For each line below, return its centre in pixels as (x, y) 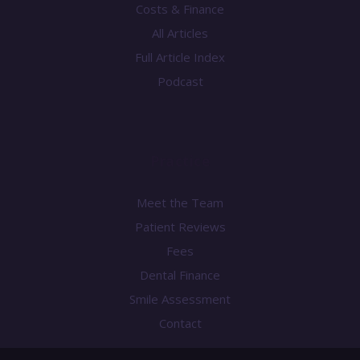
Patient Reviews (180, 226)
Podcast (180, 81)
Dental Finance (180, 274)
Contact (180, 323)
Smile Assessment (180, 299)
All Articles (180, 33)
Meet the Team (180, 202)
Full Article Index (180, 57)
